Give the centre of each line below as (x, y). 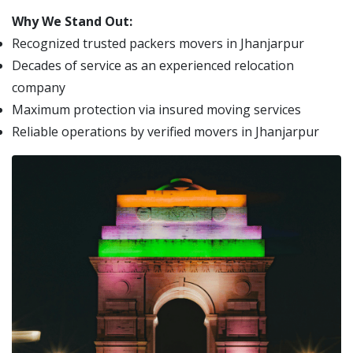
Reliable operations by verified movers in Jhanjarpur (165, 132)
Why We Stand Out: (72, 21)
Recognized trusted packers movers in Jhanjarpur (158, 43)
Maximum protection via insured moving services (156, 110)
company (39, 87)
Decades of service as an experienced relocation (153, 65)
